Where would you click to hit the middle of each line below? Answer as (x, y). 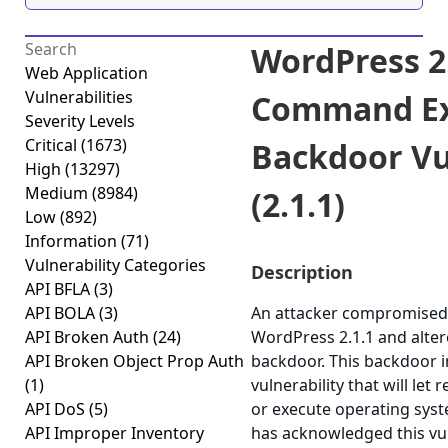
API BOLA (62, 313)
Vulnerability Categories (115, 265)
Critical (53, 145)
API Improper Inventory (114, 433)
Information (73, 241)
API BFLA (59, 289)
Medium (58, 193)
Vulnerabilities (79, 97)
